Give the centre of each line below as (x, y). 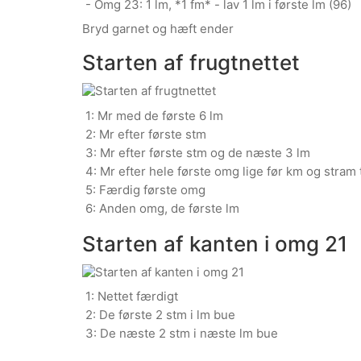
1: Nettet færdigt (130, 297)
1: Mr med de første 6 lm (153, 115)
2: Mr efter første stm (144, 134)
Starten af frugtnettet (191, 63)
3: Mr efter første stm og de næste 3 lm (196, 152)
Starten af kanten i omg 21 (215, 243)
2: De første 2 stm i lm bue (159, 315)
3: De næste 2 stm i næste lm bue (180, 334)
